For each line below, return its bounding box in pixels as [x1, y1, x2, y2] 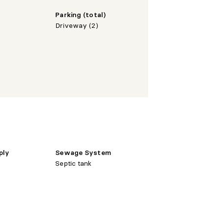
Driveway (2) [55, 21, 98, 30]
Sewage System [55, 148, 111, 157]
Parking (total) [55, 10, 106, 19]
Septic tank [55, 158, 92, 168]
